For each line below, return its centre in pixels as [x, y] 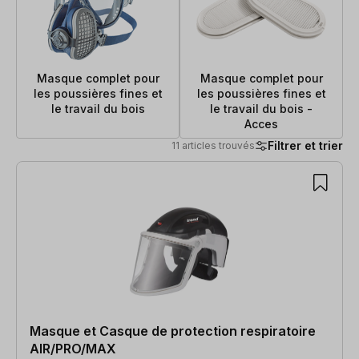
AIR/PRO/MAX [73, 348]
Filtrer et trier [305, 145]
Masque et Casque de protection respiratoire [173, 331]
